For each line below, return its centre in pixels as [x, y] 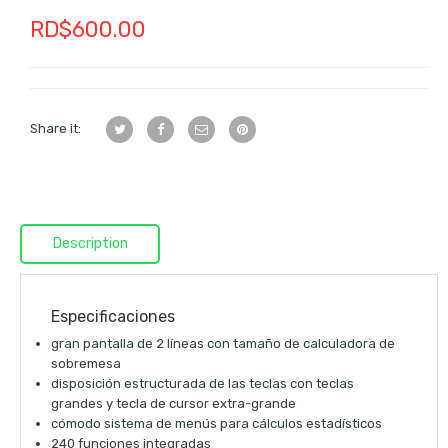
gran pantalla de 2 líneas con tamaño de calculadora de [223, 344]
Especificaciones [113, 317]
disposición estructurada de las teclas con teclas [202, 384]
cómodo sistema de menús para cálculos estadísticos [216, 424]
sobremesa [86, 364]
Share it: [56, 128]
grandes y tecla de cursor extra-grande [173, 404]
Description [90, 243]
